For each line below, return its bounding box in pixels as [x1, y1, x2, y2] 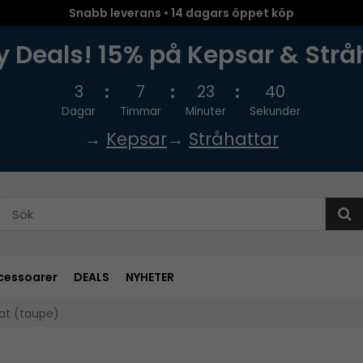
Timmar [120, 104, 162, 119]
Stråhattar [189, 127, 279, 151]
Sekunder [250, 104, 301, 119]
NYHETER [126, 268, 174, 285]
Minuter [185, 104, 226, 119]
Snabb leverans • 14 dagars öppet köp [69, 5, 294, 21]
